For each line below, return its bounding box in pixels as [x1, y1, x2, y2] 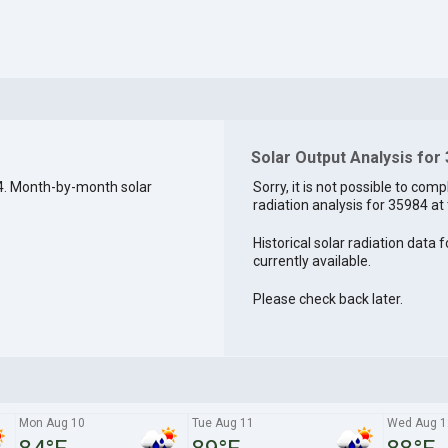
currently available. [252, 253, 371, 270]
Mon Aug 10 [18, 415, 85, 430]
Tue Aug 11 [191, 415, 254, 430]
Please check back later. [252, 291, 403, 308]
